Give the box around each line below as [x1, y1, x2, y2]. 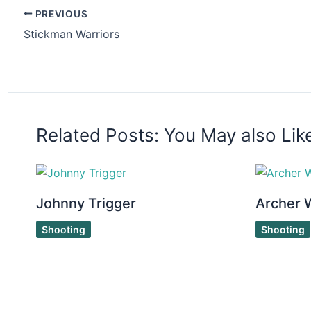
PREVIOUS [33, 8, 88, 19]
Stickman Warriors [23, 26, 119, 41]
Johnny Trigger [35, 195, 136, 212]
